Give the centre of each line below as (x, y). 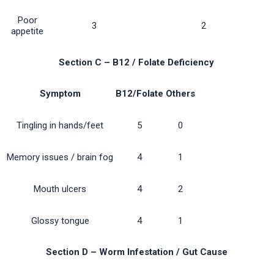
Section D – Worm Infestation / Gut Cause (136, 252)
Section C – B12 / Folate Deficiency (137, 63)
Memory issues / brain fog (60, 157)
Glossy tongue (60, 221)
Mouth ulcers (60, 189)
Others (180, 94)
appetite (27, 31)
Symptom (60, 94)
